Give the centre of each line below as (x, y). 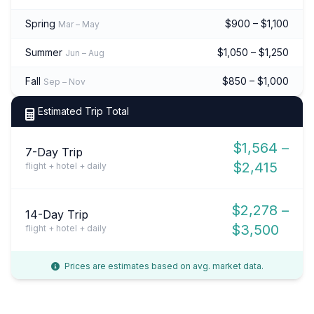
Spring (40, 23)
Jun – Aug (85, 53)
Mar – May (79, 24)
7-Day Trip (54, 152)
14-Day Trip (57, 214)
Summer (44, 52)
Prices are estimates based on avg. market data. (163, 266)
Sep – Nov (64, 81)
